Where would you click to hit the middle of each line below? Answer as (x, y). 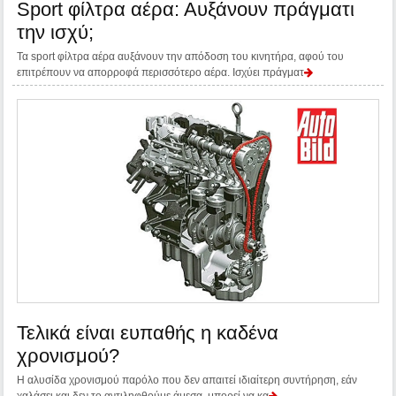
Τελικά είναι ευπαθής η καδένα (148, 332)
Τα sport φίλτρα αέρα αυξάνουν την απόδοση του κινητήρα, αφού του (181, 57)
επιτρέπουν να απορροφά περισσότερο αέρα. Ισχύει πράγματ (161, 73)
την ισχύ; (56, 33)
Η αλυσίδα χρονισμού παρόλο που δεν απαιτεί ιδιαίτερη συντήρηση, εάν (187, 380)
